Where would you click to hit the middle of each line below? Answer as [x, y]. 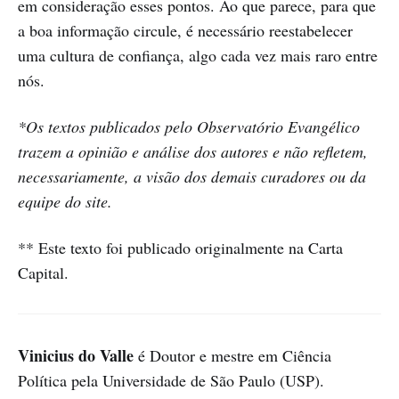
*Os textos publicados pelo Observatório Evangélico [189, 127]
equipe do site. [65, 202]
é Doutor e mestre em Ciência [232, 356]
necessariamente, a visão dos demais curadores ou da [192, 177]
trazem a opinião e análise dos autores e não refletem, [193, 152]
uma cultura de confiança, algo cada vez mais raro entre [198, 56]
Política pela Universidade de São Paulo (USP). [171, 381]
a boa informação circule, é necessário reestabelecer [185, 31]
